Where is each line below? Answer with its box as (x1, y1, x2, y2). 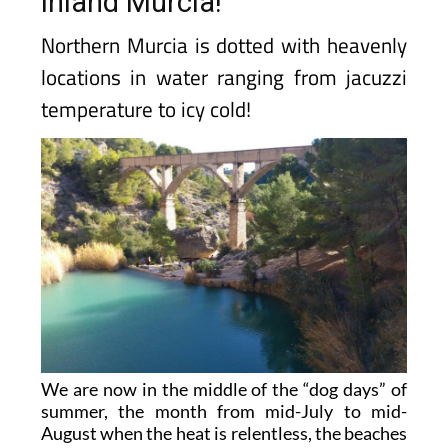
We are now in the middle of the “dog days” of (40, 378, 408, 401)
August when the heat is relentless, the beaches (40, 422, 408, 445)
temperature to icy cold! (40, 93, 251, 125)
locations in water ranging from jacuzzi (40, 61, 408, 93)
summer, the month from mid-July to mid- (40, 400, 408, 423)
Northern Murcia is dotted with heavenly (40, 29, 408, 61)
